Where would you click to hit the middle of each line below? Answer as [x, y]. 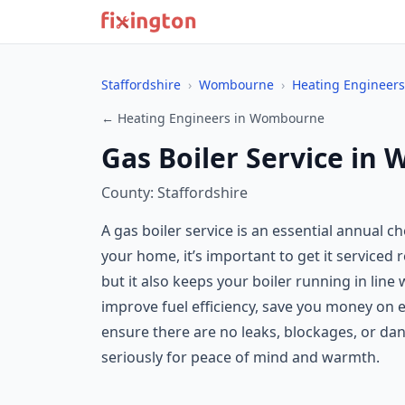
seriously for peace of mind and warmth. [240, 357]
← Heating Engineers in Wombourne [213, 118]
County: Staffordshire [174, 193]
